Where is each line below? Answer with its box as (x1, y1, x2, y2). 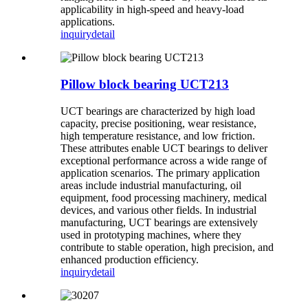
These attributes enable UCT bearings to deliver (60, 142, 267, 154)
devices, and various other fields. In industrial (60, 203, 256, 216)
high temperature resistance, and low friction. (60, 129, 255, 142)
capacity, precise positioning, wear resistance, (60, 117, 256, 129)
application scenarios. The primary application (60, 166, 260, 179)
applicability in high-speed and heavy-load (60, 3, 244, 16)
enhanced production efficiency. (60, 253, 199, 265)
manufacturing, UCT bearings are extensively (60, 216, 258, 228)
